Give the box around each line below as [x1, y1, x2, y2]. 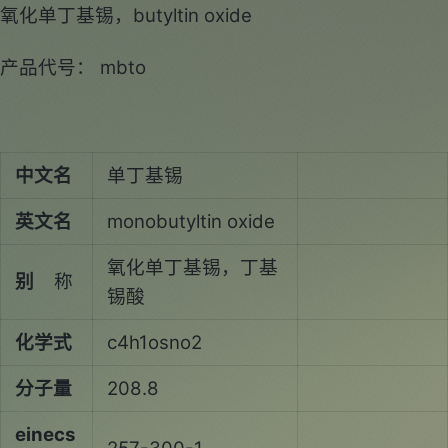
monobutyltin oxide [106, 208, 275, 234]
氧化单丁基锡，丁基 [106, 254, 278, 280]
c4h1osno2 [106, 329, 202, 355]
